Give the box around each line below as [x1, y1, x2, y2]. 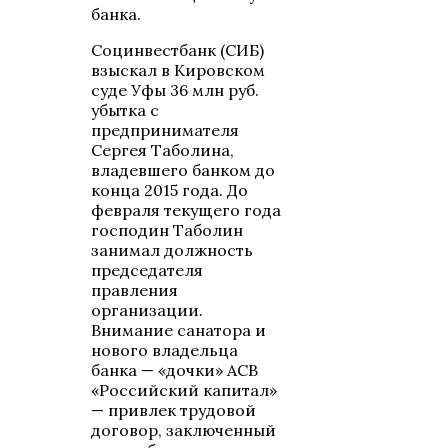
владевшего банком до [91, 160, 276, 181]
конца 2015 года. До [91, 180, 249, 201]
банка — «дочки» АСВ [91, 360, 259, 381]
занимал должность [91, 240, 254, 261]
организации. [91, 300, 204, 321]
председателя [91, 260, 204, 281]
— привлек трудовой [91, 400, 257, 421]
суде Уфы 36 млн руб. [91, 80, 260, 101]
